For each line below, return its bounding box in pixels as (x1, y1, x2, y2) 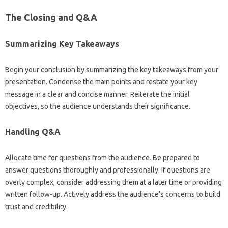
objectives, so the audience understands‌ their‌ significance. (5, 102, 190, 110)
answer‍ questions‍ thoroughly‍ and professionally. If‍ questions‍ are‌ (5, 166, 210, 174)
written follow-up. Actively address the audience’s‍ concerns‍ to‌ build (5, 190, 220, 198)
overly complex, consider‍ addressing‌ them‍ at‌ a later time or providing (5, 178, 222, 186)
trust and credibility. (5, 203, 68, 211)
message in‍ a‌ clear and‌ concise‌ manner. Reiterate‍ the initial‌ (5, 90, 190, 98)
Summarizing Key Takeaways (5, 39, 119, 48)
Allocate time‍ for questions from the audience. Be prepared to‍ (5, 154, 200, 162)
